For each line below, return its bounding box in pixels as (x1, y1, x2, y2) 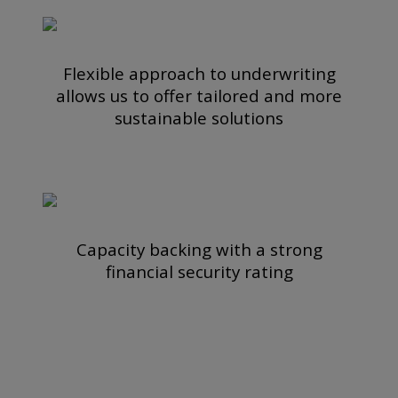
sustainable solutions (115, 106, 283, 129)
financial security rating (105, 259, 293, 283)
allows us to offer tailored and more (56, 84, 342, 107)
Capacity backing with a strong (76, 237, 322, 260)
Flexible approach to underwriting (62, 61, 336, 84)
